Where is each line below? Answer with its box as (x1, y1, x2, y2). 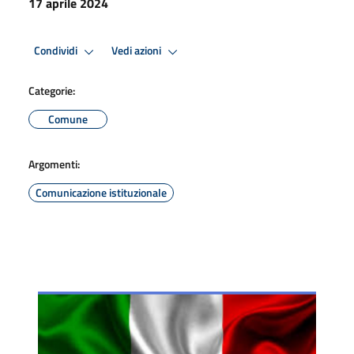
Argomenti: (28, 155, 80, 172)
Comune (48, 110, 88, 127)
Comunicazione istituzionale (36, 183, 167, 201)
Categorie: (28, 81, 75, 99)
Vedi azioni (111, 42, 164, 60)
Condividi (34, 42, 80, 60)
